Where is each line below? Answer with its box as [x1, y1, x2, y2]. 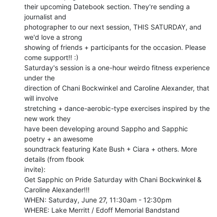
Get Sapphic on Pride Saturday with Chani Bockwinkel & [24, 175, 201, 184]
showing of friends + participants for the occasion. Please [24, 43, 206, 51]
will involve [24, 93, 58, 102]
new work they [24, 114, 71, 123]
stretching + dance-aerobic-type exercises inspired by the [24, 104, 210, 112]
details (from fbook [24, 155, 84, 163]
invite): [24, 165, 46, 173]
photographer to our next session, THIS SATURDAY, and [24, 22, 201, 31]
